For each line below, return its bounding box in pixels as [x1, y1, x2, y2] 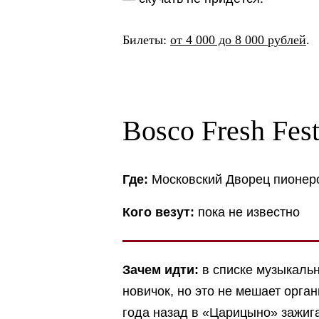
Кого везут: [122, 204, 194, 219]
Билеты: [122, 33, 170, 48]
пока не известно [194, 204, 300, 219]
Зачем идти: [122, 262, 199, 277]
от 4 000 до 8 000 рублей [170, 33, 306, 48]
